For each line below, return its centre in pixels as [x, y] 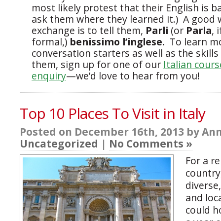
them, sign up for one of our [97, 65]
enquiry [49, 76]
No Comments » [151, 144]
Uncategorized [59, 144]
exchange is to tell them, [89, 31]
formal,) [49, 42]
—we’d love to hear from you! [133, 76]
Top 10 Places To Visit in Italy [112, 113]
